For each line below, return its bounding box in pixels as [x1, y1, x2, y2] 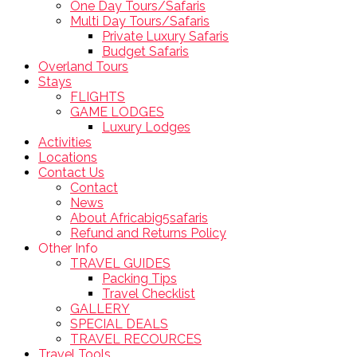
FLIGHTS [70, 88, 125, 104]
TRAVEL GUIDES [70, 255, 171, 271]
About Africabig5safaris [70, 210, 208, 226]
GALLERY [70, 300, 130, 316]
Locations [38, 149, 97, 165]
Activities [38, 134, 92, 150]
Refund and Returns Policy [70, 225, 226, 241]
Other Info [38, 240, 98, 256]
